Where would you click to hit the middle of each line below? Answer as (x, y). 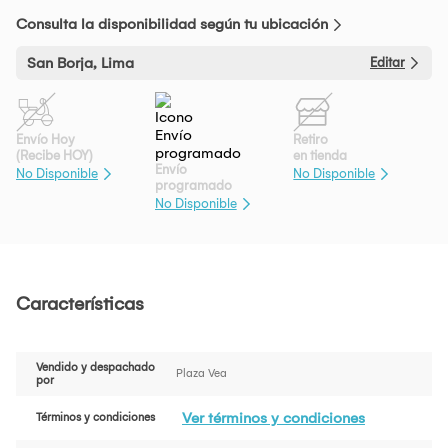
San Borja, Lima (80, 62)
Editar (387, 62)
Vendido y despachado (95, 368)
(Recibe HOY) (54, 155)
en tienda (320, 155)
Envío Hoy (45, 139)
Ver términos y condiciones (273, 418)
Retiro (311, 139)
